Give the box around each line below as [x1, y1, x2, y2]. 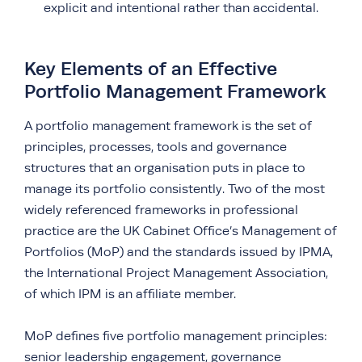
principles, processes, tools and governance [24, 139, 287, 154]
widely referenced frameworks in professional [24, 202, 298, 217]
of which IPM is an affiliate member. [24, 286, 236, 301]
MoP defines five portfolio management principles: [24, 328, 327, 343]
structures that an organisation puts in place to [24, 160, 305, 175]
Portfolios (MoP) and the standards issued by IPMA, [24, 244, 333, 259]
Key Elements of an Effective [24, 57, 277, 79]
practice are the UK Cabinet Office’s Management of [24, 223, 337, 238]
